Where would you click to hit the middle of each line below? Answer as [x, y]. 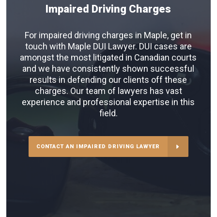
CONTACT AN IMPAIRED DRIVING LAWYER [98, 147]
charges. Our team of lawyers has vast [108, 91]
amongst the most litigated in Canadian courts [108, 58]
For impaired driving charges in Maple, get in [108, 35]
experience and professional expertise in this [108, 102]
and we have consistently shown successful [108, 69]
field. [108, 113]
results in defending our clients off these [108, 80]
